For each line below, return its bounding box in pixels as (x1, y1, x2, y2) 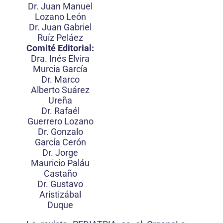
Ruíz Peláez (37, 32, 83, 43)
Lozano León (34, 11, 86, 22)
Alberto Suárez (31, 85, 90, 95)
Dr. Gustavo (37, 179, 83, 189)
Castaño (43, 168, 77, 179)
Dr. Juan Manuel (28, 1, 93, 11)
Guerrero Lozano (27, 116, 94, 126)
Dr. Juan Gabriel (29, 22, 92, 32)
